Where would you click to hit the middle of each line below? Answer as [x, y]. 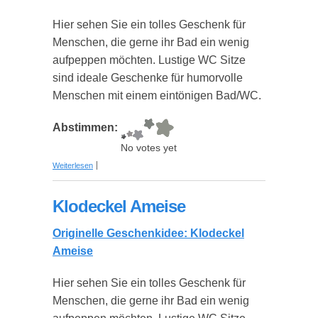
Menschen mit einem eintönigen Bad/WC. [157, 95]
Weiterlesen [73, 165]
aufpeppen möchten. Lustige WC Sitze [149, 60]
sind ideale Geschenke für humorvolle [148, 78]
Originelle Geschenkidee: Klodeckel [148, 233]
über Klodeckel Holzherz [135, 161]
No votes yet [149, 148]
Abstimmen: [87, 127]
